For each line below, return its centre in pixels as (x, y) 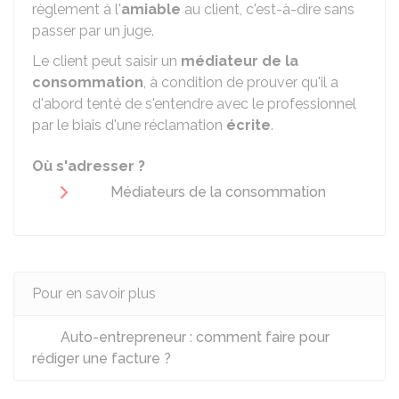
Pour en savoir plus (94, 293)
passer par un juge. (93, 31)
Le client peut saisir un (106, 61)
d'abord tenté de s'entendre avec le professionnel (194, 104)
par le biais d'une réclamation (129, 125)
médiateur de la (240, 61)
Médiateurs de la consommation (218, 192)
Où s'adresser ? (89, 166)
